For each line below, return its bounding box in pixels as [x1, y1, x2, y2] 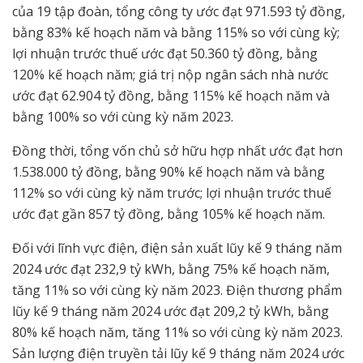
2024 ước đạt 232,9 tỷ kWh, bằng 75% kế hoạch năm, [12, 259, 330, 278]
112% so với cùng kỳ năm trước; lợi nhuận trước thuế [12, 183, 331, 202]
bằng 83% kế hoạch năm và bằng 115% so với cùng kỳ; [12, 23, 340, 41]
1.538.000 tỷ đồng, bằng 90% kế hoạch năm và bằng [12, 162, 325, 181]
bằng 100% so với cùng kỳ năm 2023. [12, 107, 233, 126]
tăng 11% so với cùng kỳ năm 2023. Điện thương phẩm [12, 280, 342, 299]
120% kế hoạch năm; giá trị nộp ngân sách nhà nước [12, 65, 328, 83]
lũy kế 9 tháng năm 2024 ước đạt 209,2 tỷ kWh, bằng [12, 301, 329, 320]
